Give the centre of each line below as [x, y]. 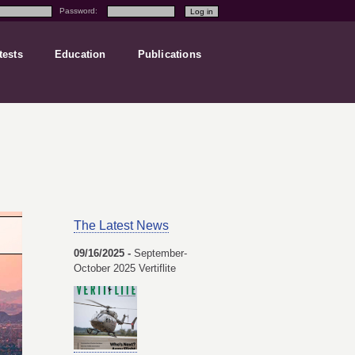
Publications [169, 55]
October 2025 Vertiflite [125, 268]
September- [160, 253]
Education [80, 55]
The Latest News [121, 225]
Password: [80, 11]
